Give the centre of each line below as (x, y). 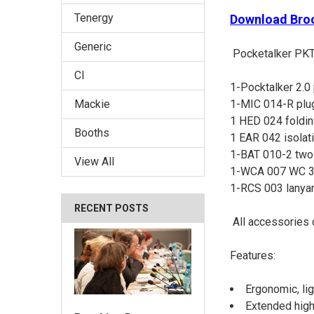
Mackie (92, 104)
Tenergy (94, 18)
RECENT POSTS (111, 209)
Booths (92, 133)
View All (94, 162)
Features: (253, 255)
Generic (93, 47)
